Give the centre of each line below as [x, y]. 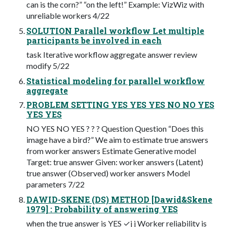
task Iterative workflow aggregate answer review [112, 54]
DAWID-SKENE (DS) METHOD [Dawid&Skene [119, 199]
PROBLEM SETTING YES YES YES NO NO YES [120, 104]
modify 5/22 [48, 65]
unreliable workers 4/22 [68, 15]
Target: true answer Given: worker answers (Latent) [115, 162]
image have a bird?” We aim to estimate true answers [117, 139]
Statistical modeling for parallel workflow [116, 81]
